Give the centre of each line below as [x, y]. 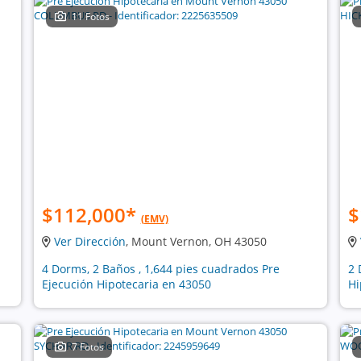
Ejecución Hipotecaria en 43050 [126, 284]
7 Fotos [88, 347]
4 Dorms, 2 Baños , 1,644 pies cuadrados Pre [160, 269]
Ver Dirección [89, 241]
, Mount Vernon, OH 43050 [196, 241]
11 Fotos [91, 17]
